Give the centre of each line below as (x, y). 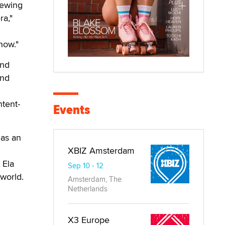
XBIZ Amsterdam (101, 151)
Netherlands (88, 189)
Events (72, 110)
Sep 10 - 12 (86, 166)
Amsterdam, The (95, 179)
